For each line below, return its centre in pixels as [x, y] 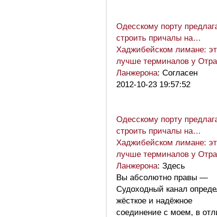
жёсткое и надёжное [154, 201]
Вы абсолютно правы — [162, 177]
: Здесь [171, 166]
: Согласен [178, 73]
